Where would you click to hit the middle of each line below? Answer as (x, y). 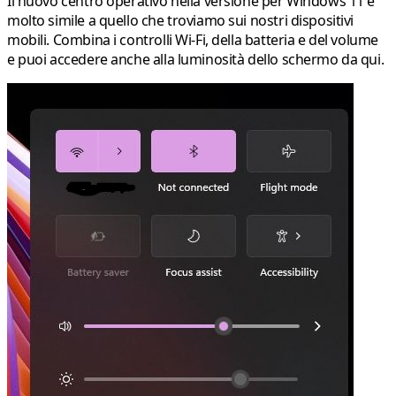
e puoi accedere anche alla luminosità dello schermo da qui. (196, 59)
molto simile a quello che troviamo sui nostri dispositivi (181, 20)
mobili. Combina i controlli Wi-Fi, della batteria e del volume (193, 39)
